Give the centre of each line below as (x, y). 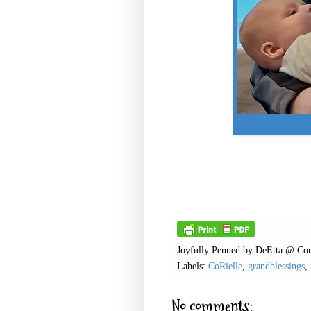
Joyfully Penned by (216, 250)
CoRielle (225, 266)
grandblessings (276, 266)
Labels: (193, 266)
